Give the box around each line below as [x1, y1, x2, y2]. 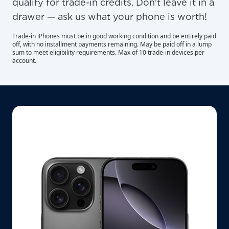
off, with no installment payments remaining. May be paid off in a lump [12, 39, 212, 49]
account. [12, 56, 36, 65]
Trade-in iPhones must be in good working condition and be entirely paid [12, 31, 216, 40]
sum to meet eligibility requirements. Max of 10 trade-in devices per [12, 48, 204, 57]
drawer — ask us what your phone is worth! [12, 11, 207, 22]
